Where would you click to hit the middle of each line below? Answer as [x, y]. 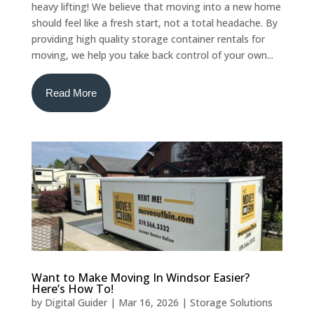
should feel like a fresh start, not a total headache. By [154, 22]
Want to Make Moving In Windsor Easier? [140, 277]
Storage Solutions [231, 302]
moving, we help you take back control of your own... [152, 55]
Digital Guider [76, 302]
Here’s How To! [72, 288]
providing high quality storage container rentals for [148, 39]
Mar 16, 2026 [148, 302]
